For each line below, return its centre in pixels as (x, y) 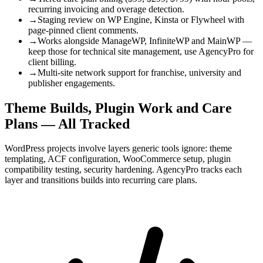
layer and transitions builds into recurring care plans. (101, 180)
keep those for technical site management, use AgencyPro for (141, 51)
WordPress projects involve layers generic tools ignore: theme (118, 149)
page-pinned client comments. (83, 30)
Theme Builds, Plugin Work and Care (118, 108)
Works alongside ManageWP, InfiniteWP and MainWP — (145, 41)
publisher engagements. (72, 83)
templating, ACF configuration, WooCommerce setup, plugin (118, 159)
